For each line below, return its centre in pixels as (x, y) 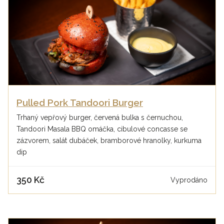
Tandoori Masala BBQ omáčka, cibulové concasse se (102, 129)
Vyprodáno (189, 180)
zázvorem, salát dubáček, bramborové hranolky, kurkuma (109, 141)
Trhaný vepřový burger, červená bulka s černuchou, (100, 118)
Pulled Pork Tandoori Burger (80, 103)
